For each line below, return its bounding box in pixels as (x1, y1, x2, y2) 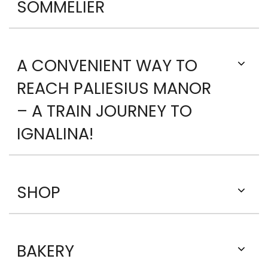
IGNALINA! (17, 123, 93, 145)
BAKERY (17, 240, 74, 263)
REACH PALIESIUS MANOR (17, 77, 211, 100)
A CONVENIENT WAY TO (17, 54, 197, 77)
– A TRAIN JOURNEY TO (17, 100, 192, 123)
